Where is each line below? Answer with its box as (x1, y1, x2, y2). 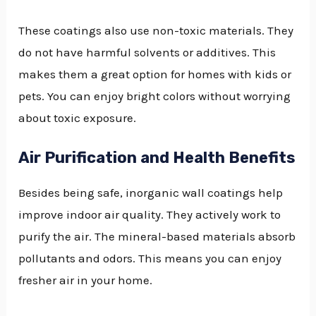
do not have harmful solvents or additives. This (18, 44, 276, 59)
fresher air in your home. (18, 272, 153, 287)
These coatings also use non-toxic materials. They (18, 23, 294, 37)
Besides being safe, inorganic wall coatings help (18, 185, 284, 200)
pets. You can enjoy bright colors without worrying (18, 88, 291, 103)
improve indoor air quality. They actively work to (18, 207, 281, 221)
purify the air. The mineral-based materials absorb (18, 229, 296, 243)
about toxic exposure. (18, 110, 137, 125)
